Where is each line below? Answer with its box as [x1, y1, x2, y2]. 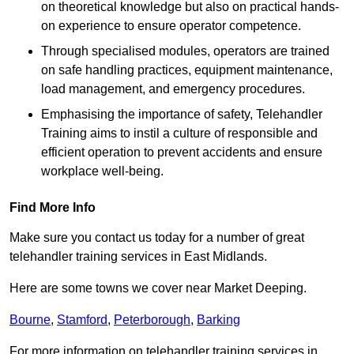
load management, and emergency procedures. [41, 82, 305, 96]
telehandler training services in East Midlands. [9, 250, 267, 264]
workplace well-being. [41, 164, 164, 179]
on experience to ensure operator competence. [41, 19, 301, 33]
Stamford [57, 313, 107, 327]
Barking [197, 313, 240, 327]
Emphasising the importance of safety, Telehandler [41, 107, 322, 122]
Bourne [9, 313, 51, 327]
